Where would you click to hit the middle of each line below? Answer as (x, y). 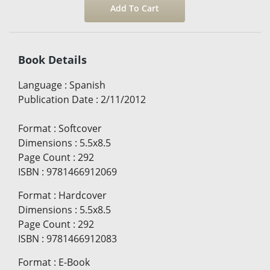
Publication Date (56, 99)
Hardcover (83, 195)
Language (40, 85)
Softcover (80, 128)
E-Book (74, 262)
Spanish (87, 85)
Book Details (52, 59)
